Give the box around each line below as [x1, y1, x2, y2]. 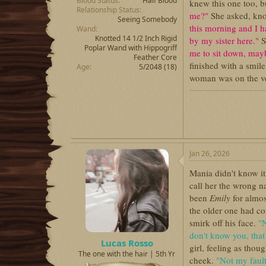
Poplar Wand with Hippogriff [84, 42, 177, 53]
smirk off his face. [189, 217, 256, 229]
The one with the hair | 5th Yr [78, 248, 175, 259]
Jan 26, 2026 [189, 148, 230, 159]
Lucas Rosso [100, 236, 153, 249]
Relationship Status [77, 4, 140, 15]
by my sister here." [189, 34, 261, 46]
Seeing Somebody [118, 14, 177, 24]
